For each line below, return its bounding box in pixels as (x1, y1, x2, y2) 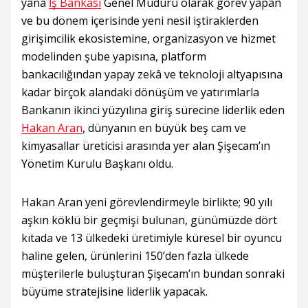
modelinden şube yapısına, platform (21, 49, 206, 65)
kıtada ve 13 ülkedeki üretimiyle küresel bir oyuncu (21, 230, 282, 246)
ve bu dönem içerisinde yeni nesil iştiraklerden (21, 13, 258, 29)
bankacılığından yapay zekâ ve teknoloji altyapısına (21, 67, 283, 82)
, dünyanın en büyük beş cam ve (82, 120, 246, 136)
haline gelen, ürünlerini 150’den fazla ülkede (21, 248, 249, 264)
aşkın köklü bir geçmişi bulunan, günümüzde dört (21, 212, 277, 228)
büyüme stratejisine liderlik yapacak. (21, 284, 208, 300)
